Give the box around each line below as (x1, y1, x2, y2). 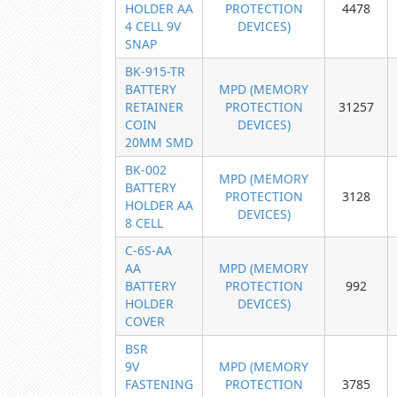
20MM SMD (125, 134, 193, 151)
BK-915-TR (125, 63, 185, 80)
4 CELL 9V (125, 18, 181, 35)
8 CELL (125, 214, 163, 231)
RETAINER (125, 98, 183, 115)
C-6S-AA (125, 242, 172, 259)
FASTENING (125, 376, 193, 393)
